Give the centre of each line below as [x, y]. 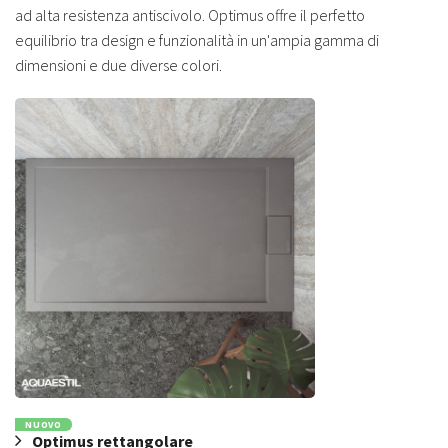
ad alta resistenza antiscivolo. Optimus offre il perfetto [190, 14]
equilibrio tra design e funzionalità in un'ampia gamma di [197, 39]
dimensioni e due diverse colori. [118, 64]
